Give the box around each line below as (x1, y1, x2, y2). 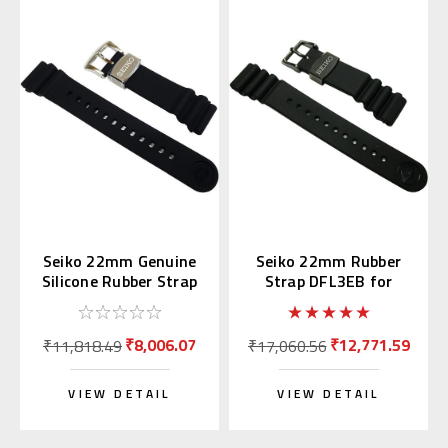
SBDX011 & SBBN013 (250, 289, 407, 314)
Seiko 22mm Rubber (255, 249, 402, 274)
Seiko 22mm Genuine (42, 249, 197, 274)
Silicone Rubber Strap (41, 269, 198, 294)
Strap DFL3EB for (264, 269, 393, 294)
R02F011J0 (79, 289, 160, 314)
